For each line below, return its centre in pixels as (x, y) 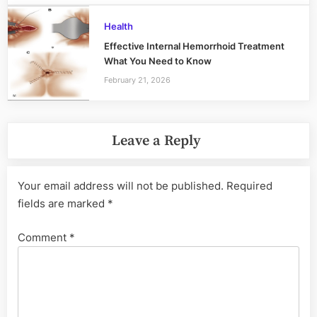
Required (249, 186)
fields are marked (63, 204)
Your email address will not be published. (121, 186)
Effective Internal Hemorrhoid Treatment (194, 47)
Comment (44, 237)
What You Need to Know (157, 62)
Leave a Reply (156, 140)
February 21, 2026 (137, 80)
